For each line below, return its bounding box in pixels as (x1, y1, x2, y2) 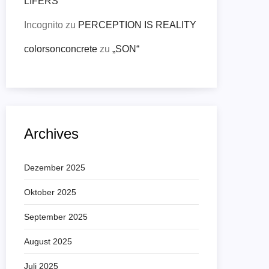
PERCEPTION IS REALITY (78, 20, 196, 30)
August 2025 (24, 237, 72, 246)
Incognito (24, 20, 63, 30)
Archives (24, 125, 79, 142)
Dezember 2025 (24, 163, 85, 172)
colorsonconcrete (24, 44, 97, 54)
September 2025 (24, 212, 88, 222)
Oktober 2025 (24, 187, 76, 197)
